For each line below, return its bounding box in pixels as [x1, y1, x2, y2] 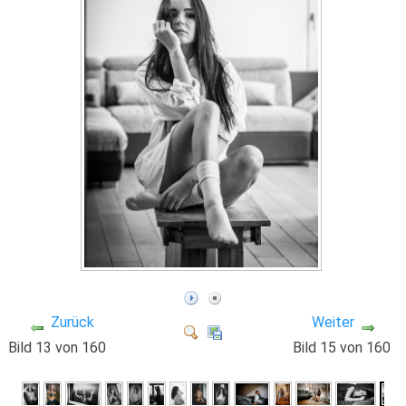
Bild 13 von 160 [8, 338, 114, 356]
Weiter [312, 313, 355, 331]
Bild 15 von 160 [292, 338, 398, 356]
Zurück [51, 313, 95, 331]
